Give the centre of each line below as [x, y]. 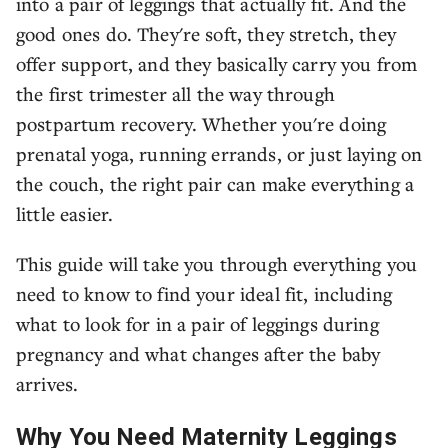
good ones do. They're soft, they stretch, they [206, 33]
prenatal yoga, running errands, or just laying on [219, 153]
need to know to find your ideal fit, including [204, 293]
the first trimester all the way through [175, 93]
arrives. [47, 383]
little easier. [65, 213]
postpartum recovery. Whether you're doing [201, 123]
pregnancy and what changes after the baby [198, 353]
